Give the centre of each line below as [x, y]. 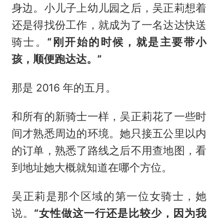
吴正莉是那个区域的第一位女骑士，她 [109, 196]
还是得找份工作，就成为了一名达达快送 [109, 25]
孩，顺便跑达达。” [56, 59]
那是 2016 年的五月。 [64, 88]
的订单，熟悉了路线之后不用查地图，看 [109, 151]
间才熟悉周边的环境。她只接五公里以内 [109, 134]
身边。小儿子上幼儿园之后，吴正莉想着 [109, 8]
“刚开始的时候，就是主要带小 [127, 42]
